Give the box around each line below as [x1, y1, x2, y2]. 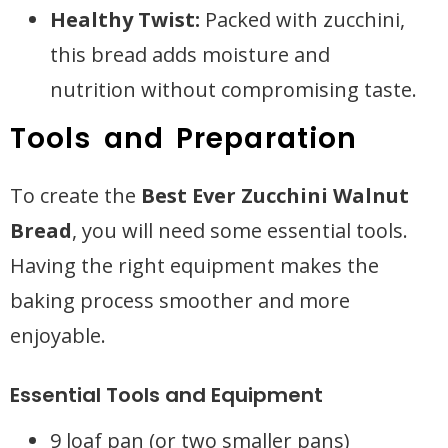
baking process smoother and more [10, 287, 350, 314]
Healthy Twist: [50, 6, 200, 33]
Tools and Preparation [10, 119, 358, 158]
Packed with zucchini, [200, 6, 405, 33]
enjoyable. [10, 322, 106, 349]
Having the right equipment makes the [10, 252, 379, 279]
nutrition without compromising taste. [50, 76, 417, 103]
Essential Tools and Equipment [10, 381, 323, 409]
